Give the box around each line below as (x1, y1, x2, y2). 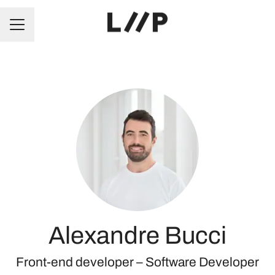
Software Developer (145, 255, 259, 269)
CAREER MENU (9, 25, 77, 35)
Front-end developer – (16, 255, 145, 269)
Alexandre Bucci (48, 222, 227, 249)
